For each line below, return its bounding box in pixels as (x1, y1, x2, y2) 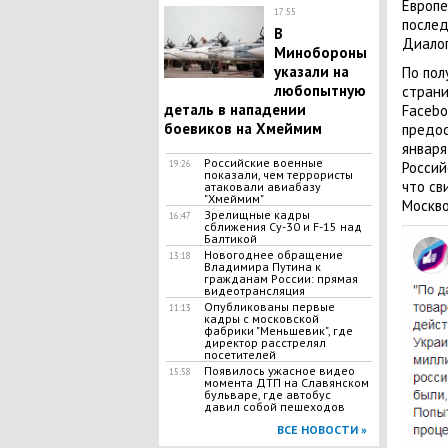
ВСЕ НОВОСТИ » (276, 422, 367, 437)
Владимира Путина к (203, 259, 321, 274)
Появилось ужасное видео (203, 363, 355, 378)
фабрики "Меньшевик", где (203, 323, 353, 338)
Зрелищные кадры (203, 207, 310, 222)
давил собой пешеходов (203, 399, 345, 414)
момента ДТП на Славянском (203, 375, 369, 390)
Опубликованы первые (203, 299, 335, 314)
